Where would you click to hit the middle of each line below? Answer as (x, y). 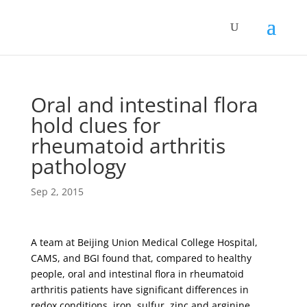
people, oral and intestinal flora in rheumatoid (137, 274)
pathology (78, 166)
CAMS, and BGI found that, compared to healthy (141, 258)
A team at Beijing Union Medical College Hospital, (144, 242)
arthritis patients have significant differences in (139, 290)
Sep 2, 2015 (57, 192)
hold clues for (95, 125)
